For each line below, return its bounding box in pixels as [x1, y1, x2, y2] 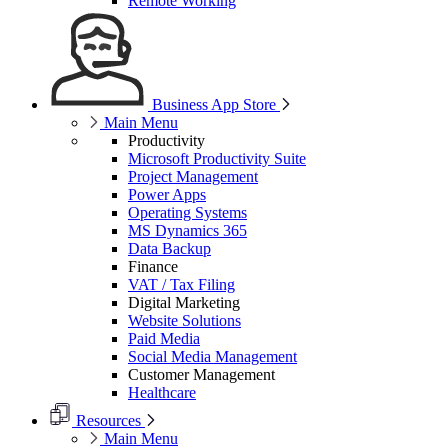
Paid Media [128, 330, 200, 348]
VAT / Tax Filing [128, 276, 235, 294]
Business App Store [148, 96, 280, 114]
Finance [128, 258, 178, 276]
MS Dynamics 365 [128, 222, 247, 240]
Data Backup [128, 240, 211, 258]
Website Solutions [128, 312, 241, 330]
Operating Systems [128, 204, 247, 222]
